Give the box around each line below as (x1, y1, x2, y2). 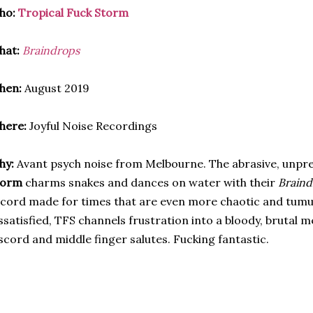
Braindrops (22, 43, 80, 57)
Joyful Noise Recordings (27, 119, 157, 133)
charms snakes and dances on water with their (22, 175, 278, 189)
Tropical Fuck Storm (18, 6, 129, 20)
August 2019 (22, 81, 89, 95)
